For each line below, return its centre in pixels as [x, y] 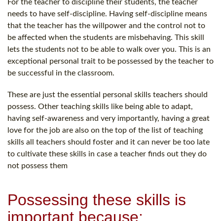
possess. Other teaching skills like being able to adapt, [100, 107]
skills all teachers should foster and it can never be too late [109, 142]
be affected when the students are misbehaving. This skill [106, 38]
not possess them [37, 166]
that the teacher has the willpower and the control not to [106, 26]
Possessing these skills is [97, 200]
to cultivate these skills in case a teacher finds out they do [107, 154]
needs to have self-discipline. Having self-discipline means [107, 14]
